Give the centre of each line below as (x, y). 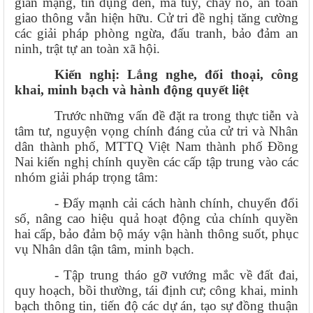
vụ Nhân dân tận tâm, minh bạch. (104, 249)
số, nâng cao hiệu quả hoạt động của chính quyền (156, 218)
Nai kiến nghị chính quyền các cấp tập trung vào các (156, 161)
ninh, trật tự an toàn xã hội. (87, 48)
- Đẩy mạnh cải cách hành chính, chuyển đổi (176, 203)
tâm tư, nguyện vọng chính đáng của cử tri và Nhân (156, 131)
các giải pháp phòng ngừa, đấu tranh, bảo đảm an (156, 33)
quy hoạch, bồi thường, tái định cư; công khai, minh (156, 290)
